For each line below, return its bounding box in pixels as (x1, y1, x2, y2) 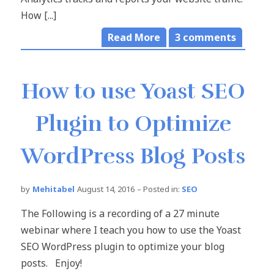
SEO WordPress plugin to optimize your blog (21, 240, 224, 254)
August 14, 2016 (77, 183, 135, 195)
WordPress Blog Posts (21, 143, 245, 170)
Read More (108, 31, 160, 45)
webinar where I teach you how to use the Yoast (21, 223, 241, 237)
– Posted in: (137, 183, 180, 195)
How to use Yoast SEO (21, 78, 245, 105)
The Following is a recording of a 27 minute (21, 207, 220, 221)
